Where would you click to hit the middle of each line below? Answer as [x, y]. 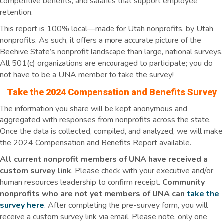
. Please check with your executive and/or [142, 170]
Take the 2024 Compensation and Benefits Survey [111, 92]
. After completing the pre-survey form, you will [126, 205]
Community [183, 182]
